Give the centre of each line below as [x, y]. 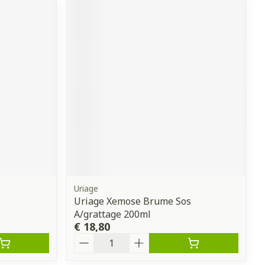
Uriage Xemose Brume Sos [133, 201]
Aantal [90, 238]
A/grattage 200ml [113, 214]
